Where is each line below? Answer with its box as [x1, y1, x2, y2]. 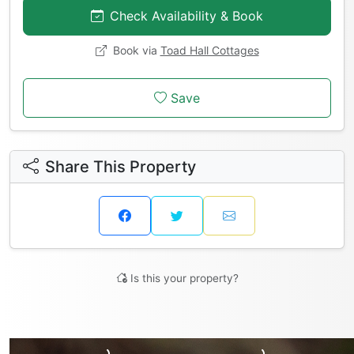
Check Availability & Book [110, 7, 263, 24]
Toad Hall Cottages [160, 43, 259, 57]
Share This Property [45, 156, 196, 176]
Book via [109, 43, 160, 57]
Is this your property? [130, 271, 239, 284]
